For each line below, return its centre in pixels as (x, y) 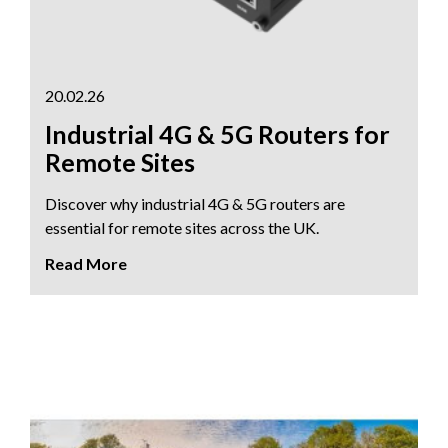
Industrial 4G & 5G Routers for (217, 133)
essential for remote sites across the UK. (182, 227)
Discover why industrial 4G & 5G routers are (195, 203)
